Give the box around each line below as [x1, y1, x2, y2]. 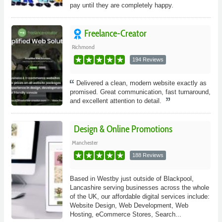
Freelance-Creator [84, 28, 147, 40]
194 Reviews [132, 56, 164, 63]
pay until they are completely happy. [69, 1, 173, 9]
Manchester [71, 139, 98, 147]
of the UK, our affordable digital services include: [69, 193, 210, 201]
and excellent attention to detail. [69, 97, 164, 105]
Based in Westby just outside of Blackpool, [69, 175, 194, 183]
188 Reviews [132, 152, 164, 159]
